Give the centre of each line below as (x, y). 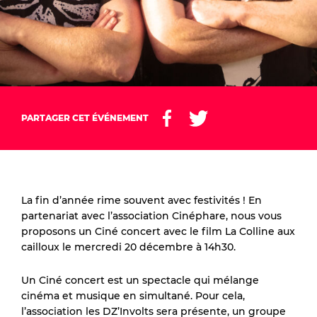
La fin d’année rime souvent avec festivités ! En (142, 200)
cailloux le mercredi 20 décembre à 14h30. (128, 247)
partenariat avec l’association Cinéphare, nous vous (151, 216)
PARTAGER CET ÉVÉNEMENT (85, 118)
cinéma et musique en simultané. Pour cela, (133, 296)
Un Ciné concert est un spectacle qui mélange (140, 280)
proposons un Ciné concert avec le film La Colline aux (158, 231)
